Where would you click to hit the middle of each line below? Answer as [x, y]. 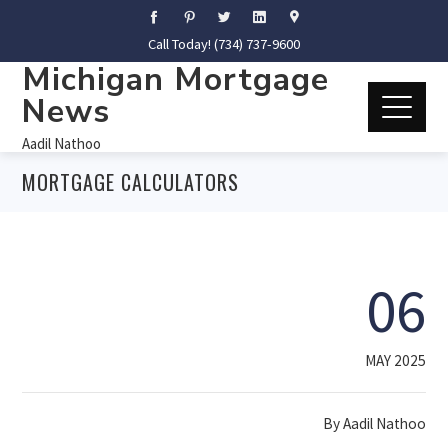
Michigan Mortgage [176, 79]
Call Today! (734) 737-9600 [224, 44]
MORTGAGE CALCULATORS [131, 182]
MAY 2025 [395, 360]
